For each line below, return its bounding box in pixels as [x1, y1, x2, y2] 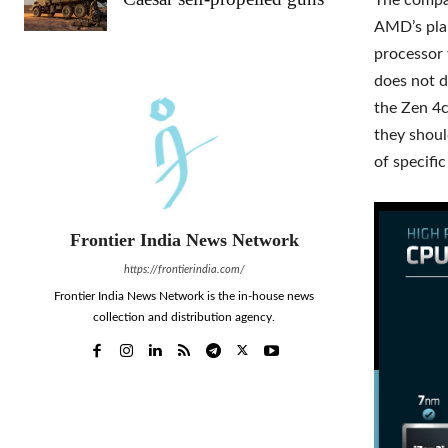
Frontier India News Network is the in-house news [54, 289, 314, 302]
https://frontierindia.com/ [123, 263, 245, 275]
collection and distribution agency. [93, 310, 275, 323]
